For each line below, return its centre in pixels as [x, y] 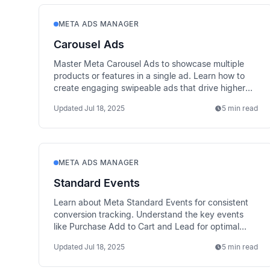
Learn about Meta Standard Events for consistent [151, 202]
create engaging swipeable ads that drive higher [149, 88]
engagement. [80, 100]
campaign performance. [101, 238]
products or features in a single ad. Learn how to [149, 76]
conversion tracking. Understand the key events [149, 214]
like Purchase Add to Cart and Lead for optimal [146, 226]
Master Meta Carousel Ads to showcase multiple [149, 64]
